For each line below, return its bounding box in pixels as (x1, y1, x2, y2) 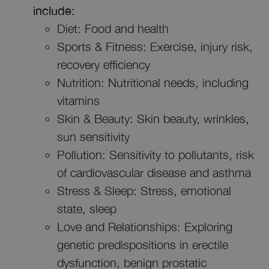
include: (33, 4, 75, 17)
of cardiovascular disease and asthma (57, 166, 251, 180)
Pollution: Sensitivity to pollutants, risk (57, 148, 254, 162)
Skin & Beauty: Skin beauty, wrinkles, (57, 112, 249, 125)
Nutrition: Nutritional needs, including (57, 76, 249, 89)
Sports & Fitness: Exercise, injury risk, (57, 40, 253, 53)
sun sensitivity (57, 130, 130, 144)
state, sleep (57, 202, 116, 216)
